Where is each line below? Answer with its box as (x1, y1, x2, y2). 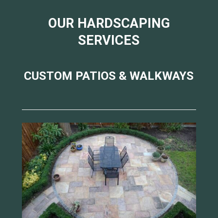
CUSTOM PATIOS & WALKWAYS (24, 69, 194, 83)
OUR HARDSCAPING (48, 16, 170, 32)
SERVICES (78, 33, 140, 49)
